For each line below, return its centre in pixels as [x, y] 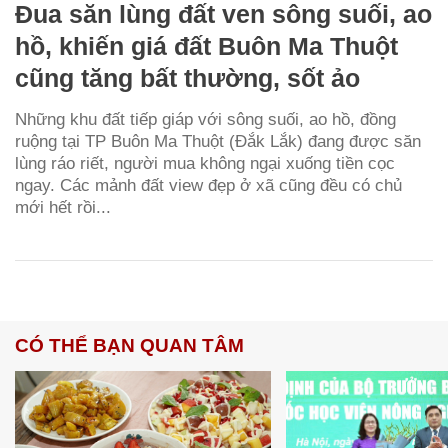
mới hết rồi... [63, 207]
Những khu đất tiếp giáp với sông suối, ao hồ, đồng [205, 119]
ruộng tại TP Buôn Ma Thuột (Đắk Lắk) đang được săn [218, 141]
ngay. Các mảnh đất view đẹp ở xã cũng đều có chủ [208, 185]
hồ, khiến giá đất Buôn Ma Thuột [206, 45]
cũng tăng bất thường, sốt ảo [187, 77]
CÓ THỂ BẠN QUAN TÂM [129, 345]
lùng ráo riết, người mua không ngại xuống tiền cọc [205, 163]
